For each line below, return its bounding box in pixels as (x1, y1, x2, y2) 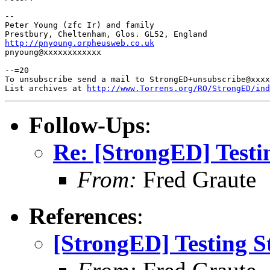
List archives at (5, 83, 87, 93)
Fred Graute (137, 166, 256, 192)
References (29, 202, 137, 229)
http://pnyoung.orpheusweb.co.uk (5, 38, 154, 48)
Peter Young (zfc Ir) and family (5, 20, 154, 30)
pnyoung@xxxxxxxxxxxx (5, 47, 101, 57)
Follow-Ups (29, 111, 145, 138)
